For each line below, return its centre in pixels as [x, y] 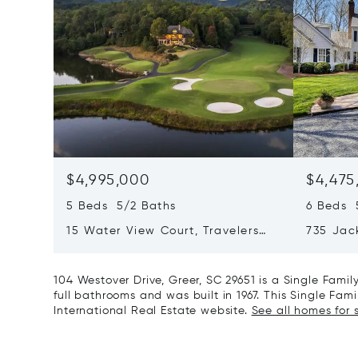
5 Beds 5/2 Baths [121, 207]
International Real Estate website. [153, 311]
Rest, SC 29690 [112, 248]
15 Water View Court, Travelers [163, 231]
